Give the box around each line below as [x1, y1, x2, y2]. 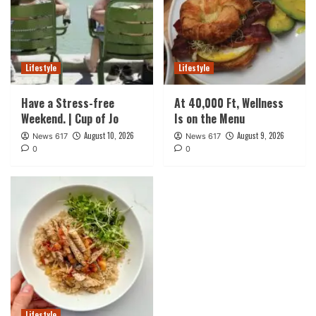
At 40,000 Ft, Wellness [174, 94, 284, 111]
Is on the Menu [174, 109, 245, 127]
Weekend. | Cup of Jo [21, 109, 119, 127]
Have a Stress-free [21, 94, 114, 111]
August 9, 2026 [236, 129, 284, 141]
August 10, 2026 [84, 129, 134, 141]
